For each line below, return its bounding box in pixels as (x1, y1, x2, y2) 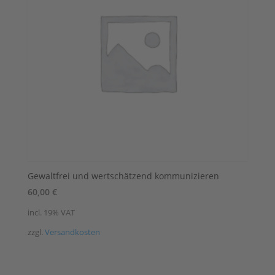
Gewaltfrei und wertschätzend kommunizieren (27, 170, 219, 182)
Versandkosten (44, 227, 100, 238)
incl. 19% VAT (27, 207, 75, 218)
